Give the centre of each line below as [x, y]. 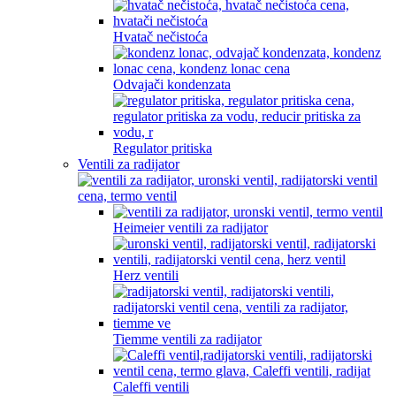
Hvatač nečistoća [160, 37]
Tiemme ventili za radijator [187, 339]
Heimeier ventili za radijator [190, 228]
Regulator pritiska [163, 148]
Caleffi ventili [151, 387]
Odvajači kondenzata [172, 84]
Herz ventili [146, 275]
